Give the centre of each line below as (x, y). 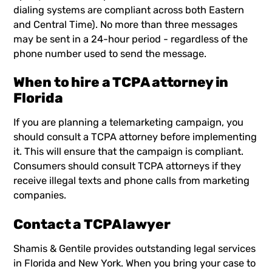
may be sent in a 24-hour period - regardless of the (131, 39)
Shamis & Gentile (53, 248)
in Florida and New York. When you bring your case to (135, 263)
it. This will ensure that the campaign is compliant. (129, 152)
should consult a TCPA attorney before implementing (135, 137)
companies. (40, 195)
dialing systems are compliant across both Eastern (129, 10)
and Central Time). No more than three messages (126, 25)
